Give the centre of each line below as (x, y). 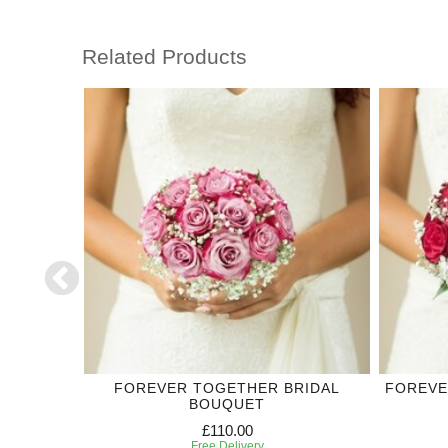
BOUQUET (227, 404)
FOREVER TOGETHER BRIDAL (227, 388)
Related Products (164, 56)
